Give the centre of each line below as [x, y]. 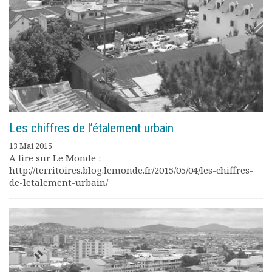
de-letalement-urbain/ [59, 182]
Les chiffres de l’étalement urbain [91, 128]
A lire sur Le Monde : [57, 158]
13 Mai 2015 [31, 146]
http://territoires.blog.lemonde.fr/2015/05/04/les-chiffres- [131, 170]
